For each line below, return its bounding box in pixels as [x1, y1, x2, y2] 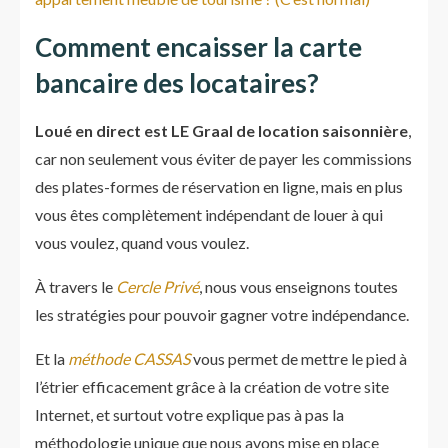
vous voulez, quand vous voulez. [35, 233, 249, 252]
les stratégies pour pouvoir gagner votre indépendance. [35, 305, 409, 324]
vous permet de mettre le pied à [190, 349, 407, 368]
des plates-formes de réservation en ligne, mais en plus [35, 177, 403, 196]
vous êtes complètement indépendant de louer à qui [35, 205, 383, 224]
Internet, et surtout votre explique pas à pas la [35, 405, 344, 424]
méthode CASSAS [68, 349, 190, 368]
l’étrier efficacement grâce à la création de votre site [35, 377, 389, 396]
